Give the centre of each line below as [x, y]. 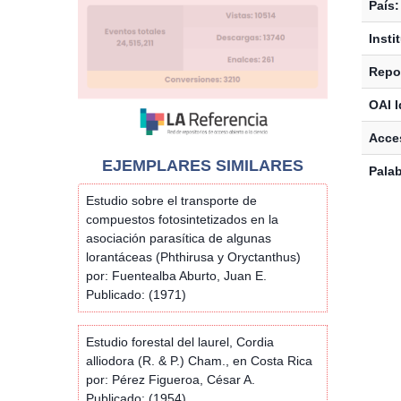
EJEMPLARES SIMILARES [202, 165]
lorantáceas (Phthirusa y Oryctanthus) [193, 256]
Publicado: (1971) [136, 294]
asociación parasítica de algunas [179, 238]
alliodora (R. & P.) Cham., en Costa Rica [199, 360]
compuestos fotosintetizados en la [182, 219]
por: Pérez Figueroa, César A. [171, 379]
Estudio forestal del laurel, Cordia [180, 341]
